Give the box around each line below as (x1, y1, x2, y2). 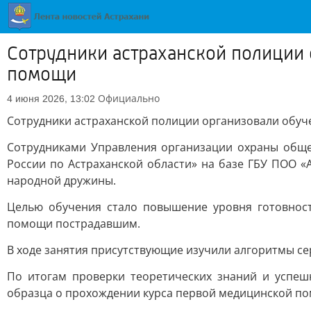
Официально (98, 92, 160, 105)
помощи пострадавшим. (7, 216, 140, 231)
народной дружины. (7, 173, 116, 188)
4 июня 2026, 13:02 (7, 93, 95, 104)
